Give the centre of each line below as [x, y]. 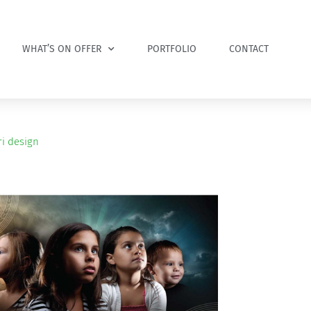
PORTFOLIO [172, 49]
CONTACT [249, 49]
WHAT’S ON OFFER [62, 49]
